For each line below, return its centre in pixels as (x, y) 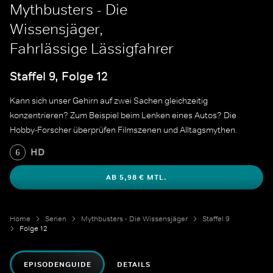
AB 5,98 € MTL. (136, 178)
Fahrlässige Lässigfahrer (92, 48)
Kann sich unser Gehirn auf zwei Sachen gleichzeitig (109, 101)
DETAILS (134, 265)
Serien (56, 219)
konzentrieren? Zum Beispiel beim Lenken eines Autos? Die (123, 115)
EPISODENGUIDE (58, 265)
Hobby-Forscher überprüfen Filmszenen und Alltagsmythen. (124, 130)
